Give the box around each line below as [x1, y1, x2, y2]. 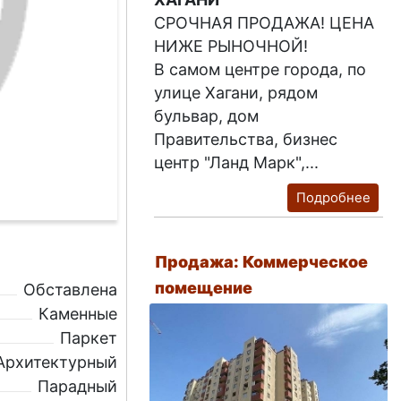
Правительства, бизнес [154, 129, 338, 149]
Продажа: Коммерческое [155, 252, 369, 272]
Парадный [38, 377, 118, 397]
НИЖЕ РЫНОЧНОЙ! [154, 36, 309, 55]
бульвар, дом [154, 106, 260, 125]
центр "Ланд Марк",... [154, 152, 320, 172]
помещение [155, 278, 253, 298]
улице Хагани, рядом [154, 82, 319, 102]
